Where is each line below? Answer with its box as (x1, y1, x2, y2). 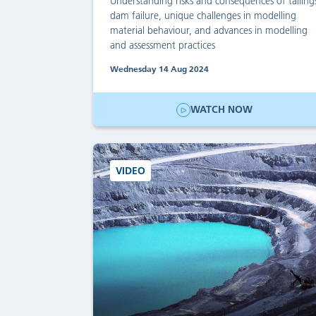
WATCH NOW (190, 102, 253, 116)
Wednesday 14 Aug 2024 (110, 63, 209, 75)
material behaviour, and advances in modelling (110, 23, 308, 37)
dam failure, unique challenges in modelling (110, 8, 296, 22)
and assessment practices (110, 38, 215, 51)
